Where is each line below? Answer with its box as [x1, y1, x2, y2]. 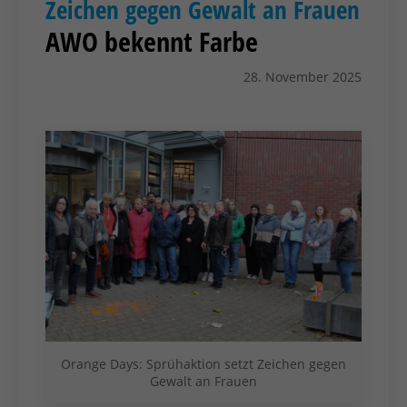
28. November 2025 [243, 67, 362, 85]
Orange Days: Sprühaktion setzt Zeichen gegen [61, 354, 346, 372]
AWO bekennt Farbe [45, 22, 258, 60]
